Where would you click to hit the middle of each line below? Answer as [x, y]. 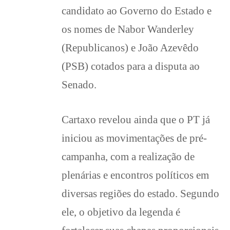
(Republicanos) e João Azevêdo [130, 47]
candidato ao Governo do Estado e [137, 11]
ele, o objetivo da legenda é [121, 212]
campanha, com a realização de [128, 156]
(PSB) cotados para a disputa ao [131, 66]
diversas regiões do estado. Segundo [140, 193]
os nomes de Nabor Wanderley [128, 29]
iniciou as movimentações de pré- [134, 138]
